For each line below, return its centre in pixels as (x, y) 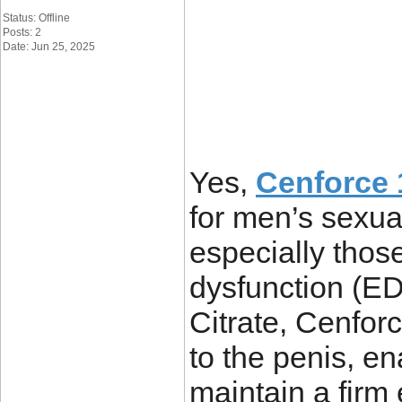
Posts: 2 (22, 32)
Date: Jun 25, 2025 (49, 47)
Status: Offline (36, 18)
